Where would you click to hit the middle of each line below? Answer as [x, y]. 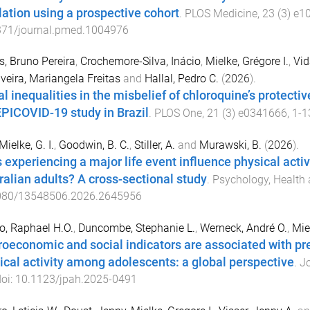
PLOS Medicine [221, 14]
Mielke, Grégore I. [247, 62]
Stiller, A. [154, 145]
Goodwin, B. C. [94, 145]
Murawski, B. [230, 145]
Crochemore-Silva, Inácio [140, 62]
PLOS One [178, 113]
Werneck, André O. [243, 228]
